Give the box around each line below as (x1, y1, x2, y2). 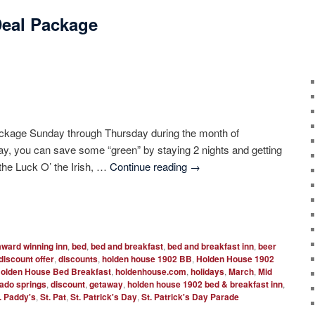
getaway (89, 278, 124, 291)
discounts (58, 252, 98, 266)
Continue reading (109, 159, 190, 174)
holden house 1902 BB (102, 252, 193, 266)
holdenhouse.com (115, 265, 187, 278)
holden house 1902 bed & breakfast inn (127, 278, 283, 291)
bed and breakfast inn (167, 240, 255, 253)
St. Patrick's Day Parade (141, 290, 240, 304)
